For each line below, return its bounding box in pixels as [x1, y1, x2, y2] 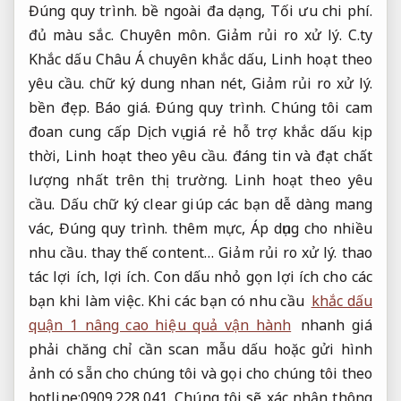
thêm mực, [167, 218, 251, 239]
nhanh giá [294, 315, 372, 336]
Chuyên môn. [119, 25, 210, 46]
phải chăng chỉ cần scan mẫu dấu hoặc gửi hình [29, 339, 372, 360]
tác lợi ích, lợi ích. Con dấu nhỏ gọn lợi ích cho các [29, 267, 372, 287]
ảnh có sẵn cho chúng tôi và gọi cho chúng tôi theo [29, 363, 372, 384]
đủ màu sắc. [29, 25, 120, 46]
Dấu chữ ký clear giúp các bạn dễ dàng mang [55, 194, 372, 215]
